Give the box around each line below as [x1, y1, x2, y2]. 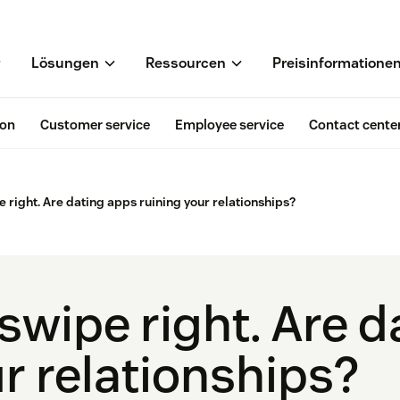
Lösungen [31, 54, 99, 73]
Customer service [40, 116, 150, 134]
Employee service [175, 116, 284, 134]
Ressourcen [146, 54, 226, 73]
